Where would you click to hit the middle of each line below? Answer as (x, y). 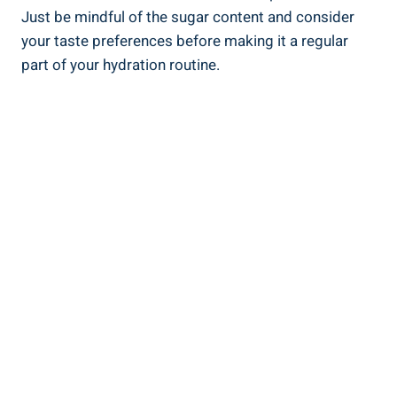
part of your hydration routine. (121, 66)
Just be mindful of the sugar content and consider (188, 18)
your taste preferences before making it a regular (185, 42)
